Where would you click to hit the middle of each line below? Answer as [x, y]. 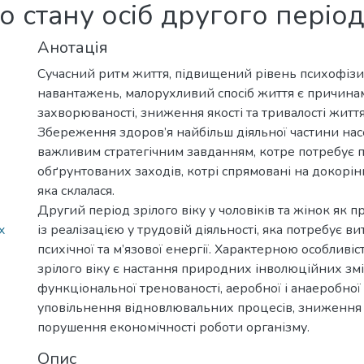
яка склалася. [76, 191]
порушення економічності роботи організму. [173, 327]
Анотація [73, 48]
